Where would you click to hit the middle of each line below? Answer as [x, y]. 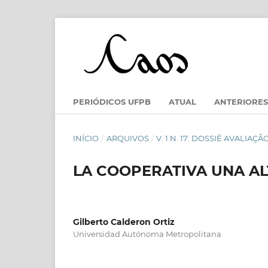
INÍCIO [86, 138]
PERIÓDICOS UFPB [112, 101]
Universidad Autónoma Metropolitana [147, 234]
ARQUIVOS [127, 138]
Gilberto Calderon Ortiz [124, 222]
